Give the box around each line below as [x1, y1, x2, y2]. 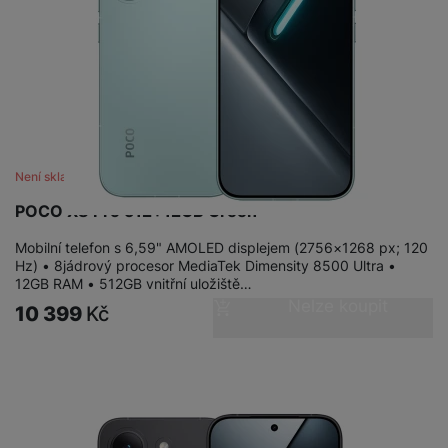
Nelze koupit [287, 296, 388, 317]
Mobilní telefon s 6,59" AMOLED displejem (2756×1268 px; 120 [15, 239, 428, 257]
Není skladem [15, 169, 93, 185]
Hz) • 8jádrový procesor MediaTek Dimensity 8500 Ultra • [15, 257, 396, 275]
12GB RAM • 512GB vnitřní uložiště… [15, 275, 252, 293]
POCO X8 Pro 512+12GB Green [15, 201, 257, 222]
